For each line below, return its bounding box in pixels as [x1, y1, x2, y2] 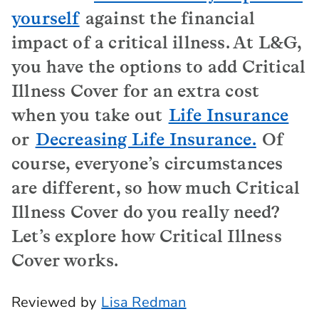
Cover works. [11, 250, 119, 271]
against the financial [80, 8, 256, 28]
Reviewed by [11, 293, 100, 312]
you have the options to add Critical [11, 56, 306, 77]
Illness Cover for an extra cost [11, 80, 260, 101]
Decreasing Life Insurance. [35, 129, 256, 150]
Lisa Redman [101, 293, 187, 312]
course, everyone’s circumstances [11, 153, 283, 174]
